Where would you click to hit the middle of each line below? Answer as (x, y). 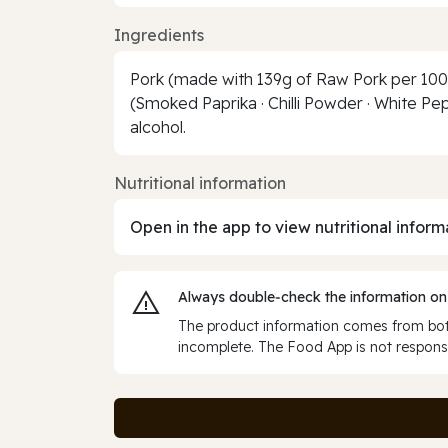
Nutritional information (200, 182)
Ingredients (159, 34)
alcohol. (158, 126)
